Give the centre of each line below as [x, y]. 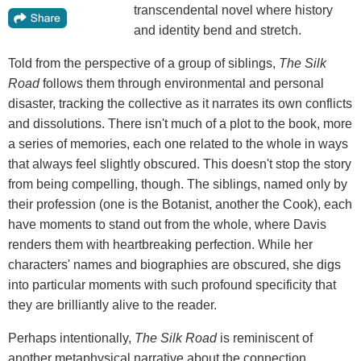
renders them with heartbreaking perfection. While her [160, 245]
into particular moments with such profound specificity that [172, 285]
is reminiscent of [265, 338]
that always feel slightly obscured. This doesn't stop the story [180, 164]
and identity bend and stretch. [218, 31]
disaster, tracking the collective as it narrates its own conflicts [180, 104]
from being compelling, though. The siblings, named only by [178, 185]
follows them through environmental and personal [182, 84]
